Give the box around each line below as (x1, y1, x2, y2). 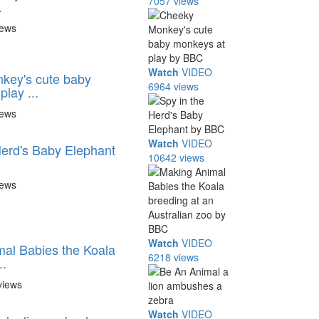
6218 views (148, 250, 199, 264)
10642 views (148, 150, 205, 164)
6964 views (148, 79, 199, 93)
